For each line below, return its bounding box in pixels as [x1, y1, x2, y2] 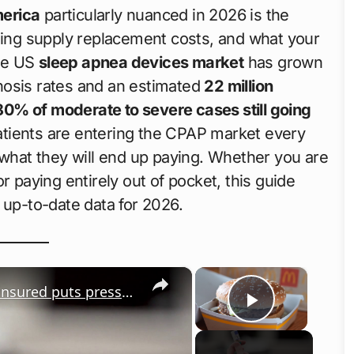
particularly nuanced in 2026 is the [40, 5, 289, 24]
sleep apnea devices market [38, 52, 244, 72]
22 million [204, 76, 273, 96]
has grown [243, 52, 323, 72]
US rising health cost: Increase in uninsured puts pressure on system [122, 281, 133, 301]
